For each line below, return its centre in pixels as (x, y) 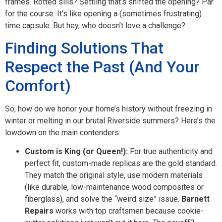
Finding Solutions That (84, 48)
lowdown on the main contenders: (63, 132)
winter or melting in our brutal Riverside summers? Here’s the (110, 120)
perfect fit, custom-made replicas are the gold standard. (121, 164)
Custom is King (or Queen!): (76, 152)
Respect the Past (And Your (102, 67)
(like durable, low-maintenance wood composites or (114, 187)
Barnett (195, 199)
